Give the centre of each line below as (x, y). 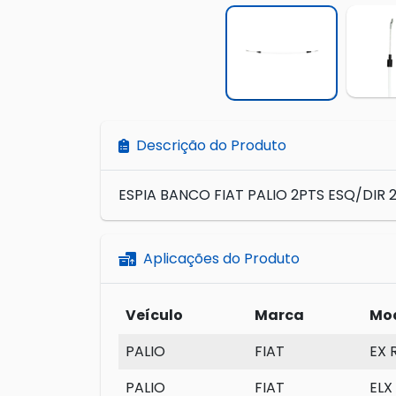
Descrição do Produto (211, 146)
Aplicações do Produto (221, 259)
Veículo (154, 316)
